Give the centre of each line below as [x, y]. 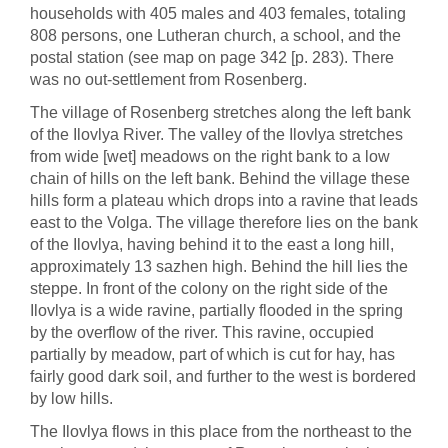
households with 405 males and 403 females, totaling [218, 13]
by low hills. [73, 398]
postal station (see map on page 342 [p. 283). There [212, 57]
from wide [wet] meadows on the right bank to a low [210, 156]
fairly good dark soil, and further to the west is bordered [223, 376]
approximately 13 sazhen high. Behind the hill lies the [219, 266]
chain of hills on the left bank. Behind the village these [220, 178]
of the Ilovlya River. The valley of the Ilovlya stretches [216, 134]
